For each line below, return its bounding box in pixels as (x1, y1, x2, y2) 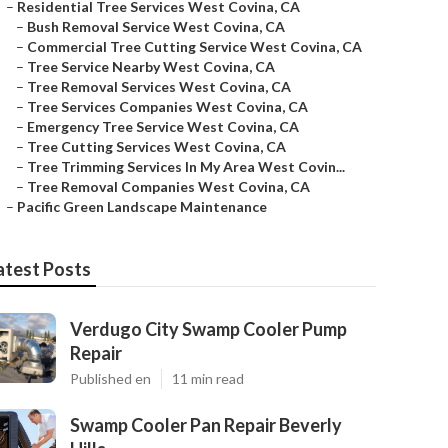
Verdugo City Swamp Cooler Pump (70, 318, 347, 340)
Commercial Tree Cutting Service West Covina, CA (27, 38, 362, 55)
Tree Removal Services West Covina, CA (27, 78, 291, 95)
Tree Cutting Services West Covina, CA (27, 138, 286, 155)
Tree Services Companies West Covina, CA (27, 98, 308, 115)
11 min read (172, 370, 244, 387)
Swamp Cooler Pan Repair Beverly (70, 414, 342, 436)
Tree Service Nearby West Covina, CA (27, 58, 275, 75)
